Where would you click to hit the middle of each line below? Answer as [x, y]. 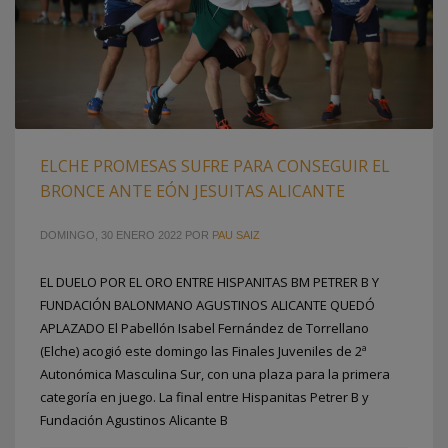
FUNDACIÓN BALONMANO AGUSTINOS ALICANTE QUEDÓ [207, 305]
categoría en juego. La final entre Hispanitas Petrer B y [204, 397]
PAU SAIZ [236, 235]
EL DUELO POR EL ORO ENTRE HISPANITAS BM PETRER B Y [209, 282]
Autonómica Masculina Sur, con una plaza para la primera [215, 374]
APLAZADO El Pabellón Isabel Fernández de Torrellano [204, 328]
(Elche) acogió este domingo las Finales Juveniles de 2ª [203, 351]
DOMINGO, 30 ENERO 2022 [111, 235]
